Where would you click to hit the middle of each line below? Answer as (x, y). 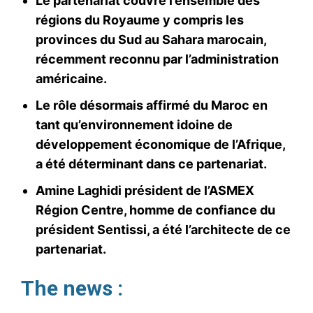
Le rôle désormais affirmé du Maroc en (152, 105)
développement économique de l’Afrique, (160, 144)
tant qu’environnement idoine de (134, 124)
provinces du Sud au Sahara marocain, (151, 39)
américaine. (71, 78)
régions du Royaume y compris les (140, 20)
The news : (72, 288)
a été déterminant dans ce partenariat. (151, 163)
